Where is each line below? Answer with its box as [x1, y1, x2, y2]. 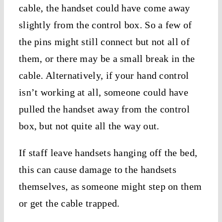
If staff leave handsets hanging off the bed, [18, 147, 198, 159]
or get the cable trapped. [18, 198, 120, 209]
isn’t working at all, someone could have [18, 87, 188, 98]
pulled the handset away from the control [18, 104, 190, 115]
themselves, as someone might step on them [18, 181, 202, 192]
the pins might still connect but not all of [18, 36, 190, 48]
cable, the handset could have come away [18, 2, 190, 14]
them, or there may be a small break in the [18, 53, 195, 64]
